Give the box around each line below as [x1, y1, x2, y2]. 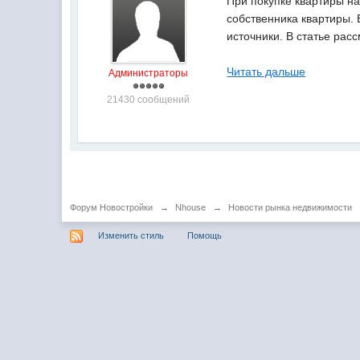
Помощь [187, 230, 223, 240]
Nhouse [175, 202, 207, 212]
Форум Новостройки [70, 202, 153, 212]
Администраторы [108, 67, 189, 79]
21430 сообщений [107, 94, 190, 105]
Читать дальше [227, 65, 306, 78]
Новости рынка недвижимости [228, 202, 353, 212]
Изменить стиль [98, 230, 165, 240]
